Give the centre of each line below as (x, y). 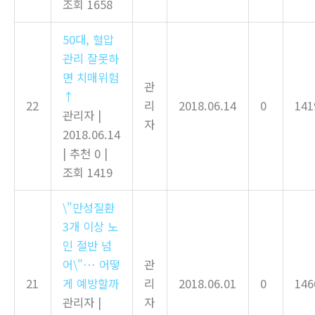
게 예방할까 (91, 283)
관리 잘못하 (91, 58)
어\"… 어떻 (92, 264)
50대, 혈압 (89, 39)
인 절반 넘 (88, 245)
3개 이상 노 (91, 226)
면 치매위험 (91, 77)
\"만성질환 (89, 207)
